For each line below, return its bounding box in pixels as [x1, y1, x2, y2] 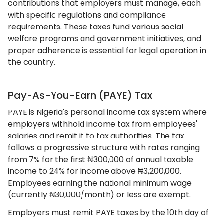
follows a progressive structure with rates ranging [8, 142, 200, 153]
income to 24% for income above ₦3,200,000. [8, 165, 181, 177]
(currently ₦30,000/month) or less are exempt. [8, 189, 191, 200]
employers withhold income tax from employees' [8, 118, 197, 130]
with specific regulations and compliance [8, 9, 166, 21]
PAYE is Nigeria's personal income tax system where [8, 107, 207, 118]
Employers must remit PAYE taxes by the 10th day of [8, 207, 209, 218]
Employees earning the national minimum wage [8, 177, 192, 189]
